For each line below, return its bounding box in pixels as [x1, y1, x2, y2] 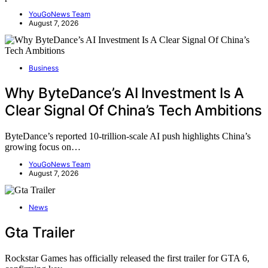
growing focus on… [5, 142, 81, 152]
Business [29, 63, 59, 73]
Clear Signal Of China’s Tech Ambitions [5, 102, 262, 120]
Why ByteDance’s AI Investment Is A [5, 84, 244, 102]
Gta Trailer [5, 223, 75, 241]
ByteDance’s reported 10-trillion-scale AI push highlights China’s [5, 131, 251, 141]
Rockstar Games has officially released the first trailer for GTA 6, [5, 252, 249, 263]
